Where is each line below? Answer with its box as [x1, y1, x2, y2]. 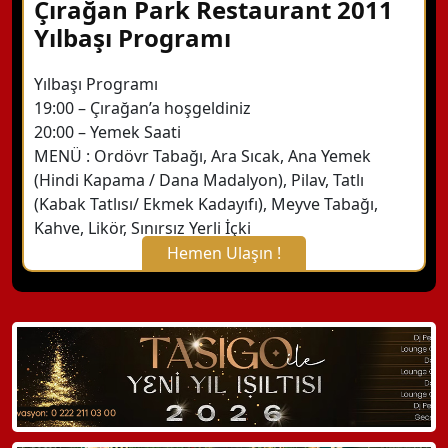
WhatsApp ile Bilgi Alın [95, 332, 248, 351]
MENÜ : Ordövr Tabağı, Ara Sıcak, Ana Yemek [34, 145, 371, 167]
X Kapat [195, 276, 253, 298]
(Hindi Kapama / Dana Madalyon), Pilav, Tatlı [34, 169, 364, 191]
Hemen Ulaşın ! [167, 242, 281, 264]
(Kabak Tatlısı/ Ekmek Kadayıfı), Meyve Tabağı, [34, 193, 378, 215]
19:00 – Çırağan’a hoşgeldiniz [34, 97, 251, 119]
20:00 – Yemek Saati [34, 121, 181, 143]
